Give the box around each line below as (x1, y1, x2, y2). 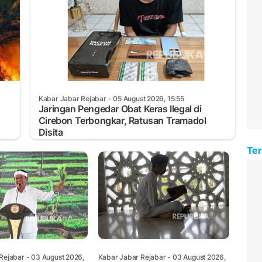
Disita (38, 126, 63, 138)
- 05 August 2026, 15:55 (106, 94, 184, 103)
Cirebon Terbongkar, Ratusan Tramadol (38, 114, 206, 126)
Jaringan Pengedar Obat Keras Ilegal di (38, 102, 202, 115)
